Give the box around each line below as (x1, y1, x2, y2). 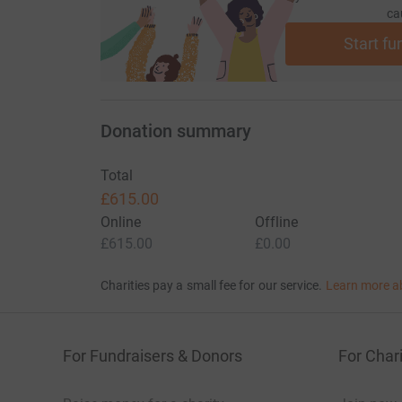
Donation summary (100, 120, 251, 143)
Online (100, 214, 141, 232)
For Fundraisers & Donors (63, 346, 242, 366)
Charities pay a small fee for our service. (100, 278, 323, 293)
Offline (254, 214, 299, 232)
